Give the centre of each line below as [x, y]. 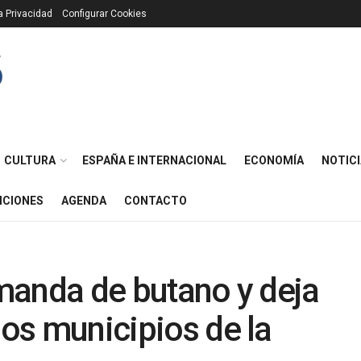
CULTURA [30, 160]
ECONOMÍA [274, 160]
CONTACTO [156, 201]
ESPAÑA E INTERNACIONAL [154, 160]
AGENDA [84, 201]
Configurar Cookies [104, 14]
